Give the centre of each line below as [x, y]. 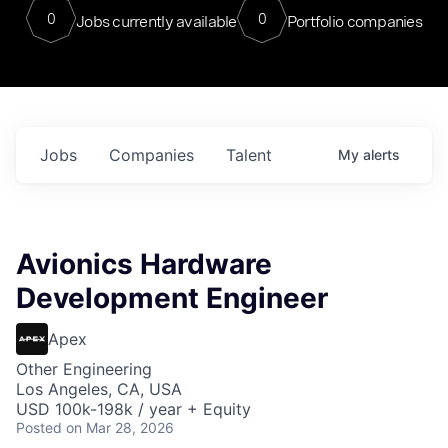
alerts [381, 154]
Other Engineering [84, 369]
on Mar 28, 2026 [120, 427]
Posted [39, 427]
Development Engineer [172, 298]
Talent [249, 155]
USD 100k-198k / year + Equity [133, 409]
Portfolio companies [354, 21]
